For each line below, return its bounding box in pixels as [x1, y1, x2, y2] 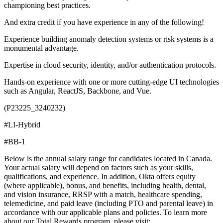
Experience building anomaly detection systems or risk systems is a [4, 34, 214, 43]
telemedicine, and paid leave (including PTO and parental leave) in [4, 199, 213, 208]
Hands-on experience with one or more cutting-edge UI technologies [4, 77, 219, 86]
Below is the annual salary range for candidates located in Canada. [4, 154, 212, 163]
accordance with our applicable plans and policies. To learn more [4, 208, 207, 217]
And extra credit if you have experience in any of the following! [4, 17, 204, 26]
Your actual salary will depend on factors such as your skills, [4, 163, 193, 172]
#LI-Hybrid [4, 120, 40, 129]
